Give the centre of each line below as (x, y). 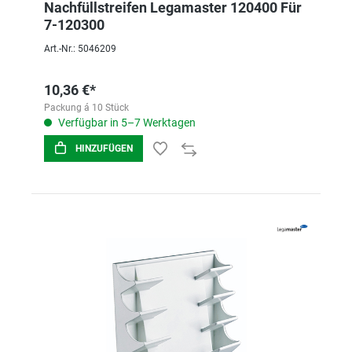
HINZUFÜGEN (104, 148)
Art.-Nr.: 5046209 (80, 49)
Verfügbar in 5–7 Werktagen (126, 123)
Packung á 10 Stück (86, 108)
